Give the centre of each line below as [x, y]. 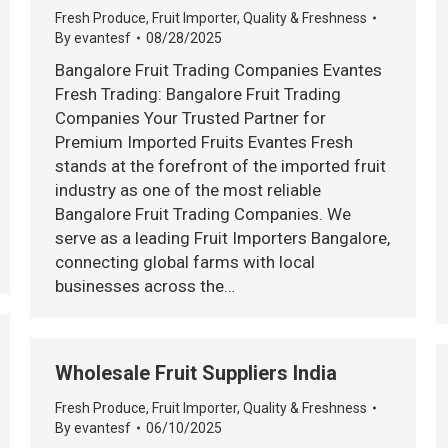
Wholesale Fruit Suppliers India [196, 373]
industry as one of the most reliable [188, 190]
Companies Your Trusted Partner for [190, 118]
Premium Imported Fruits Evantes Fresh [204, 142]
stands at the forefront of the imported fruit [220, 166]
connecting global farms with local [185, 262]
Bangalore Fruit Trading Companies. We [203, 214]
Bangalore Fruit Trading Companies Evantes [218, 70]
